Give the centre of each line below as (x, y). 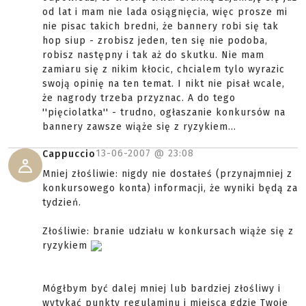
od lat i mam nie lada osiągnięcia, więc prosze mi (165, 12)
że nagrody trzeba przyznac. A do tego (139, 98)
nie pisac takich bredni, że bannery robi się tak (161, 26)
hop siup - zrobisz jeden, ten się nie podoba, (155, 41)
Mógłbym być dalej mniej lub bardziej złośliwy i (162, 289)
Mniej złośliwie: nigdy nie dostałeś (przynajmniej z (167, 174)
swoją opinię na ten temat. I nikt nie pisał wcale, (164, 84)
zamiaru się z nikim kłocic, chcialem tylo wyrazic (164, 69)
